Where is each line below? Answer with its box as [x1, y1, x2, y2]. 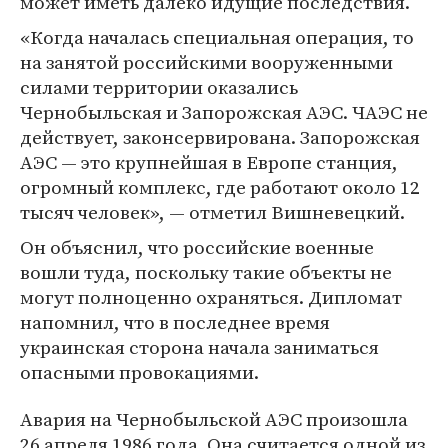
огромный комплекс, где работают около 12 [20, 174, 420, 200]
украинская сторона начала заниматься [20, 334, 379, 360]
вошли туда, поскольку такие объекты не [20, 259, 392, 285]
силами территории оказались [20, 74, 298, 100]
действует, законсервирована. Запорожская [20, 124, 420, 150]
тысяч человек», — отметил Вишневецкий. [20, 199, 405, 225]
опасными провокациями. [20, 359, 259, 385]
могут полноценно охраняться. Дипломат [20, 284, 402, 310]
